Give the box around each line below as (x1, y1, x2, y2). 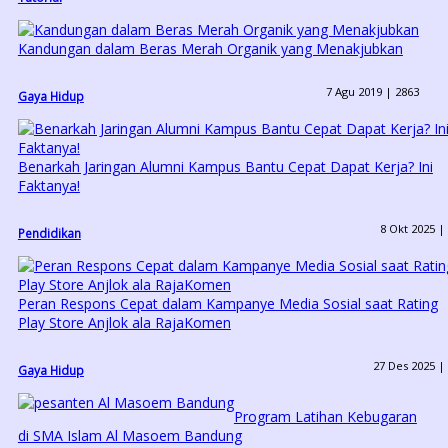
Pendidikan (17, 225, 81, 242)
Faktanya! (17, 176, 80, 196)
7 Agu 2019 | (325, 83, 395, 99)
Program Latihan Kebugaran (233, 407, 417, 427)
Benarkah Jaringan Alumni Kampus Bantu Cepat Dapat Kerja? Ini (17, 157, 433, 177)
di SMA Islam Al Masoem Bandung (17, 426, 242, 446)
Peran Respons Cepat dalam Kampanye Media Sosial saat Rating (17, 294, 438, 314)
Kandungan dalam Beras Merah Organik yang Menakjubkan (17, 39, 403, 59)
